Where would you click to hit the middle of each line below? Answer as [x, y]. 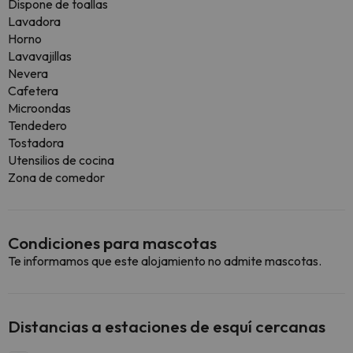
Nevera [28, 73]
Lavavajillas [40, 56]
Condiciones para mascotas [112, 243]
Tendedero [37, 125]
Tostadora [36, 143]
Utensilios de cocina [61, 160]
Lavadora [34, 21]
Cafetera [33, 91]
